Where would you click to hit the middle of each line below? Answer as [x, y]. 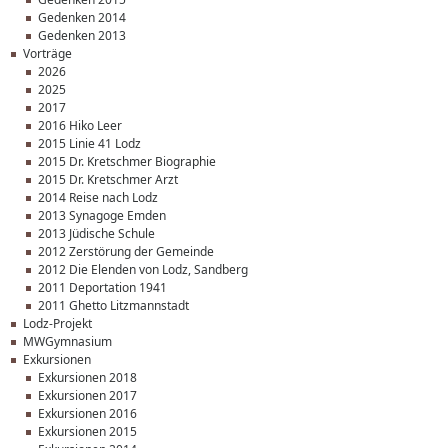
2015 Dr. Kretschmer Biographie [127, 161]
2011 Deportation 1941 [102, 287]
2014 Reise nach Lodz [98, 197]
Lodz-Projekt [57, 323]
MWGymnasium [67, 341]
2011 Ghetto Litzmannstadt [113, 305]
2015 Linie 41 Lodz [89, 143]
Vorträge [47, 53]
